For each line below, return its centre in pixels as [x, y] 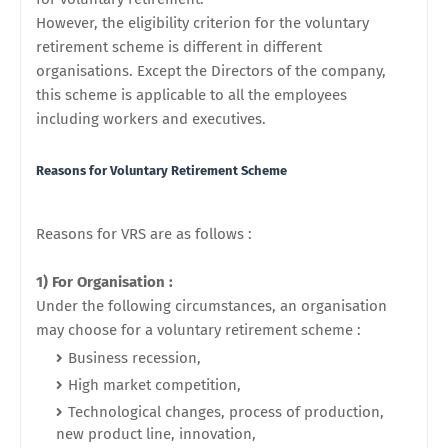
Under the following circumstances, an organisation [211, 306]
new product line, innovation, [156, 434]
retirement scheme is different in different [179, 47]
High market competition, [156, 385]
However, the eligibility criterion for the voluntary [202, 23]
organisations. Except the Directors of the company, [211, 71]
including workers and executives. [151, 119]
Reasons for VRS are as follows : [144, 234]
